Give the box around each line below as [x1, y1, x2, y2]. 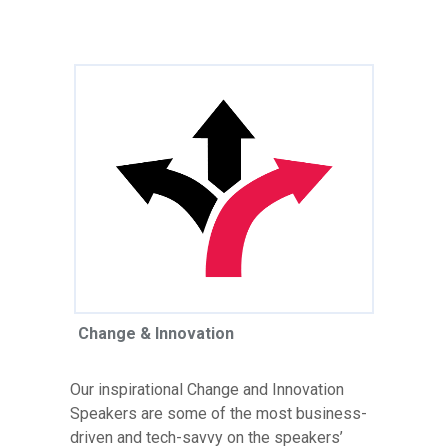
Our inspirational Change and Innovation [70, 379, 344, 399]
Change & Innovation [78, 323, 234, 343]
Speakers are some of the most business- [70, 403, 367, 423]
